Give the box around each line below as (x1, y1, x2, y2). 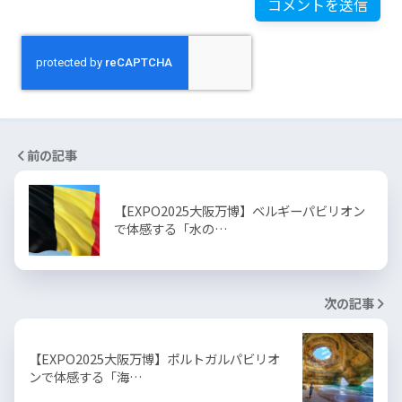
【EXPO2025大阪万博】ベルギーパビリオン (114, 200, 365, 220)
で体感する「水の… (114, 218, 228, 238)
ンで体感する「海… (29, 366, 143, 386)
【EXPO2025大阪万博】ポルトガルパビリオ (29, 348, 280, 368)
